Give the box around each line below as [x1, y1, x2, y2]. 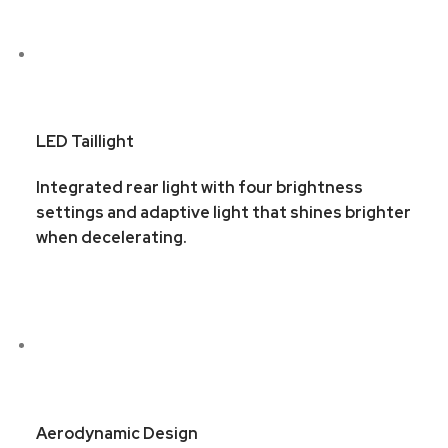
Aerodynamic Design [35, 423, 198, 445]
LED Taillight [35, 131, 134, 153]
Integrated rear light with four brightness [35, 177, 363, 199]
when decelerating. [35, 227, 187, 249]
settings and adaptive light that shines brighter [35, 202, 411, 224]
